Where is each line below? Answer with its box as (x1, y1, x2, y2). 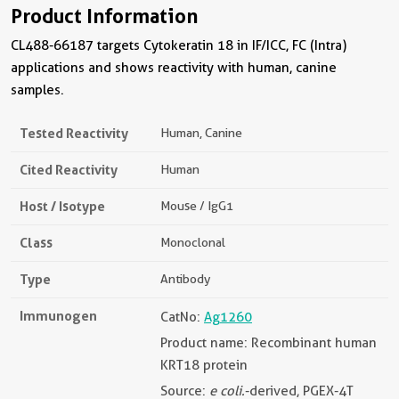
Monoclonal (160, 234, 225, 249)
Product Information (11, 4, 198, 28)
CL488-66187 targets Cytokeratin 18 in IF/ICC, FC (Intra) (11, 37, 346, 53)
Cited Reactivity (20, 160, 118, 178)
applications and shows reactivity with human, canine (11, 59, 337, 76)
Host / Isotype (20, 197, 105, 215)
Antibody (160, 271, 210, 286)
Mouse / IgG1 (160, 198, 233, 213)
